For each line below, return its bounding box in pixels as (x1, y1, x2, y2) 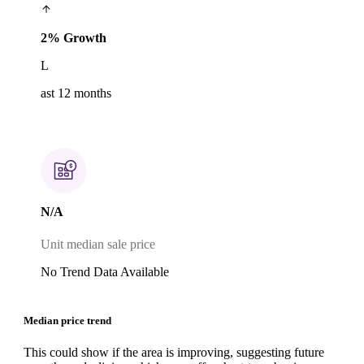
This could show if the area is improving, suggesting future (24, 344, 324, 359)
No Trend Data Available (41, 264, 169, 279)
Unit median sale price (41, 236, 155, 251)
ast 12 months (41, 86, 111, 101)
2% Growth (41, 31, 106, 45)
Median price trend (24, 314, 111, 327)
